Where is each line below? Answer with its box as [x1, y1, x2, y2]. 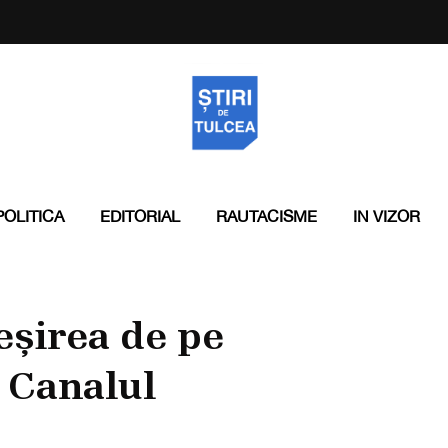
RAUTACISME [215, 207, 317, 225]
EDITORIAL [99, 207, 180, 225]
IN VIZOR [352, 207, 420, 225]
